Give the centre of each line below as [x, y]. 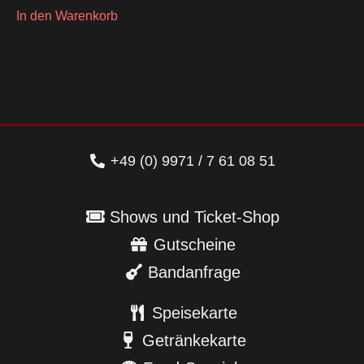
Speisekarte [194, 312]
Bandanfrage [194, 272]
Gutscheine [194, 244]
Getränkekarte [194, 340]
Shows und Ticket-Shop [194, 217]
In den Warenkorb [67, 15]
